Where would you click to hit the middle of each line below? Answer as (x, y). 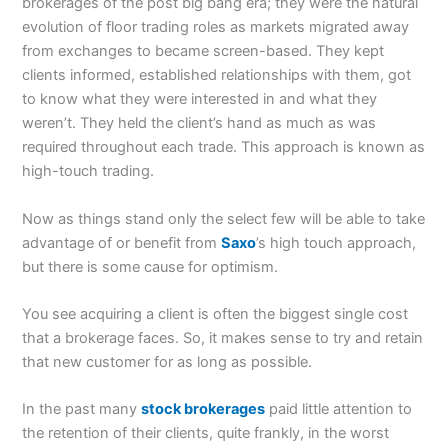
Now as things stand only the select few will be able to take (224, 218)
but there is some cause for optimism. (150, 266)
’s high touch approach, (336, 242)
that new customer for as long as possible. (167, 362)
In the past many (82, 409)
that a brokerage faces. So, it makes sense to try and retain (223, 338)
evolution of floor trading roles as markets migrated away (216, 27)
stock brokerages (203, 409)
